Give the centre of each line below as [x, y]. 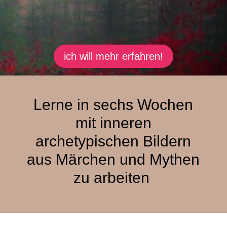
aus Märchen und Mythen [113, 159]
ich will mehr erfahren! [113, 56]
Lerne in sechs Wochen [113, 105]
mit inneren [113, 123]
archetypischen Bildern [113, 141]
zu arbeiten [113, 178]
